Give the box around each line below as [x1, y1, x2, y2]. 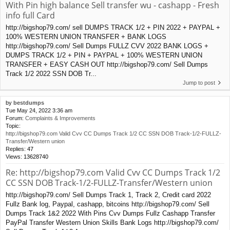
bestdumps [13, 100, 44, 106]
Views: [6, 154, 24, 160]
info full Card [6, 10, 55, 22]
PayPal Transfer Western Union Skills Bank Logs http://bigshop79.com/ [6, 218, 219, 226]
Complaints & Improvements [25, 115, 95, 122]
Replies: [6, 146, 27, 152]
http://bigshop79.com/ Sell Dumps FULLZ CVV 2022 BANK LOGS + [6, 42, 208, 50]
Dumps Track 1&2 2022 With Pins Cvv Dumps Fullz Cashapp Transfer [6, 209, 215, 217]
